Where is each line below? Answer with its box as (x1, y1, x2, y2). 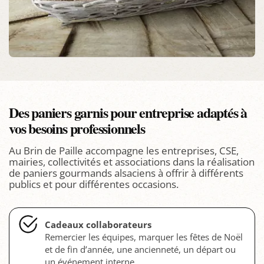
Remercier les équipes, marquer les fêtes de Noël (45, 230, 243, 243)
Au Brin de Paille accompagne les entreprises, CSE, (9, 143, 239, 157)
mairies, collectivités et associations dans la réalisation (9, 154, 255, 169)
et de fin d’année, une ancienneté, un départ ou (45, 243, 236, 255)
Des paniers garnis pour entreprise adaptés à (9, 101, 247, 123)
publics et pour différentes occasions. (9, 177, 179, 191)
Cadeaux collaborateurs (45, 218, 151, 230)
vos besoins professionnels (9, 117, 145, 138)
